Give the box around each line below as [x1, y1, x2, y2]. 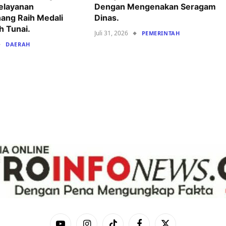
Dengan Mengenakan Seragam [94, 2, 216, 12]
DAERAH [6, 40, 30, 48]
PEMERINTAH [141, 29, 180, 37]
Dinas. [94, 13, 119, 23]
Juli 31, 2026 [94, 29, 128, 38]
